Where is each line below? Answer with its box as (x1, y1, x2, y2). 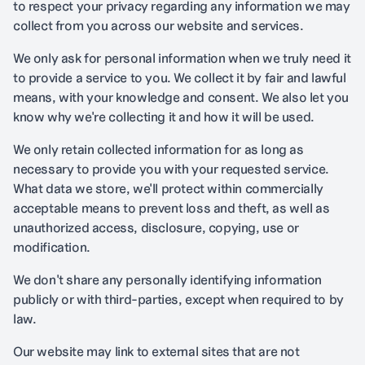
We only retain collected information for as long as (13, 140, 304, 157)
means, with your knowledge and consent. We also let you (13, 88, 350, 105)
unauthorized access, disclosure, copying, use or (13, 218, 299, 235)
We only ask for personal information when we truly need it (13, 49, 351, 66)
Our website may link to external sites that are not (13, 342, 300, 359)
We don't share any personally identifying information (13, 270, 322, 288)
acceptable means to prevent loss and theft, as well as (13, 199, 330, 216)
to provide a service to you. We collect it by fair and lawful (13, 68, 346, 86)
